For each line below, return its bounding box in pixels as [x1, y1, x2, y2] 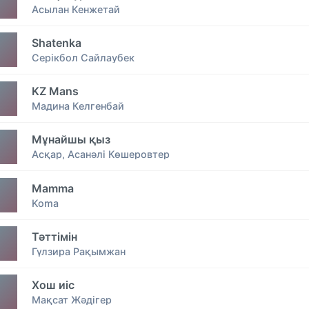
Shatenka [32, 35, 81, 50]
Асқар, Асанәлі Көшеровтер [32, 148, 170, 161]
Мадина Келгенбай [32, 100, 124, 112]
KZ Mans [32, 84, 79, 99]
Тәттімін [32, 229, 77, 243]
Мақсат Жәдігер [32, 293, 112, 306]
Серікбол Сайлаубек [32, 51, 134, 63]
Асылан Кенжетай [32, 3, 120, 15]
